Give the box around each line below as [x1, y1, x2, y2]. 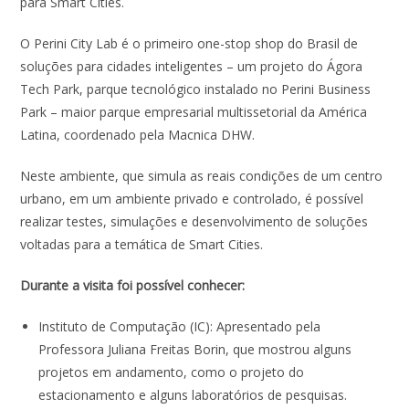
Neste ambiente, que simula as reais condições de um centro [20, 167, 383, 185]
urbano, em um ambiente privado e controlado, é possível [20, 190, 364, 208]
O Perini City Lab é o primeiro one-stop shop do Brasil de [20, 35, 359, 53]
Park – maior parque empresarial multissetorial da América [20, 103, 368, 121]
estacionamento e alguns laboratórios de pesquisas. [38, 386, 355, 404]
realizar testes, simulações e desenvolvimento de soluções [20, 213, 369, 231]
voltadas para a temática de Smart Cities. [20, 236, 264, 254]
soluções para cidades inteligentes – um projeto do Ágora [20, 58, 363, 76]
